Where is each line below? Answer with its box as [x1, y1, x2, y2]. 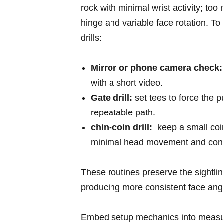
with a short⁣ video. [91, 78, 163, 88]
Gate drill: [91, 93, 132, 103]
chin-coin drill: [91, 122, 152, 133]
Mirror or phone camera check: [91, 63, 222, 73]
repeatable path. [91, 108, 155, 118]
